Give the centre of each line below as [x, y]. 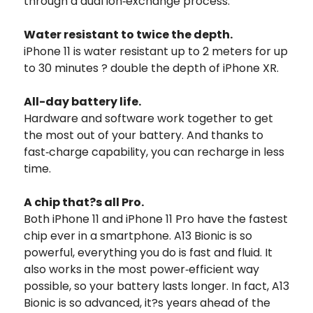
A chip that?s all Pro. [84, 202]
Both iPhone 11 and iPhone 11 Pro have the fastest [156, 219]
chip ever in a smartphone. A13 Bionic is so [138, 235]
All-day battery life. [82, 101]
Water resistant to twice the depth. [128, 34]
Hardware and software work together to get [148, 118]
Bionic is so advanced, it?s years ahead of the [147, 303]
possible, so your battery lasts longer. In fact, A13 [156, 286]
